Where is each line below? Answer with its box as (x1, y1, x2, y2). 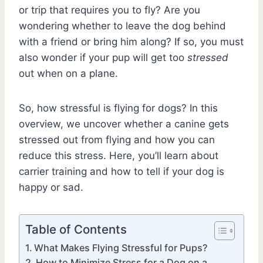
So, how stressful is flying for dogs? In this (19, 102, 218, 114)
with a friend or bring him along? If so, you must (19, 35, 244, 48)
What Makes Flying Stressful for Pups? (34, 241, 208, 254)
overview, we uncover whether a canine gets (19, 117, 229, 130)
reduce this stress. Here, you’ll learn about (19, 149, 218, 161)
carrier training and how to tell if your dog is (19, 165, 224, 177)
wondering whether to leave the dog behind (19, 19, 226, 32)
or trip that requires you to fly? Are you (19, 4, 200, 16)
